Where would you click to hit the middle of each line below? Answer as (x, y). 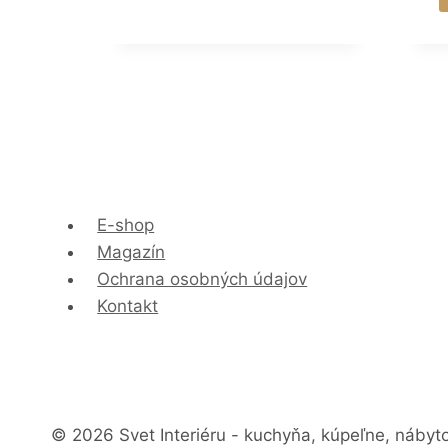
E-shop (126, 224)
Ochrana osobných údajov (202, 278)
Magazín (131, 251)
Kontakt (128, 305)
